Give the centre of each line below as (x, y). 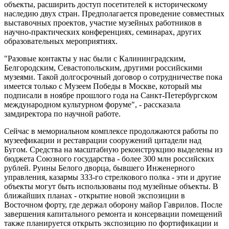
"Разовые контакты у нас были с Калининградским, (95, 58)
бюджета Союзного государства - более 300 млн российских (109, 158)
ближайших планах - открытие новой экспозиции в (95, 195)
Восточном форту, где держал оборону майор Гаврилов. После (113, 204)
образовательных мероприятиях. (61, 41)
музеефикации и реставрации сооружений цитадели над (103, 140)
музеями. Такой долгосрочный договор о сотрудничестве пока (113, 77)
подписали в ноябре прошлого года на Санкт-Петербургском (111, 95)
